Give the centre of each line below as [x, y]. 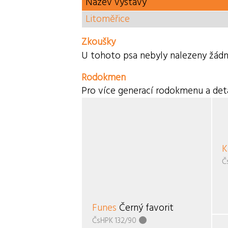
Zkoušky [99, 42]
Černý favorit [145, 208]
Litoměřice [108, 19]
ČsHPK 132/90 [114, 221]
